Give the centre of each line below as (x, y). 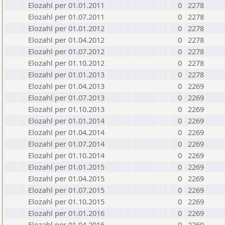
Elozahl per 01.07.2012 (66, 51)
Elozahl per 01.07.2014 (66, 144)
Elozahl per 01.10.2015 (66, 201)
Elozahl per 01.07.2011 (66, 17)
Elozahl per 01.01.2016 (66, 213)
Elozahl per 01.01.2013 (66, 74)
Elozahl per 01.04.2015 (66, 178)
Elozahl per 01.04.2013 (66, 86)
